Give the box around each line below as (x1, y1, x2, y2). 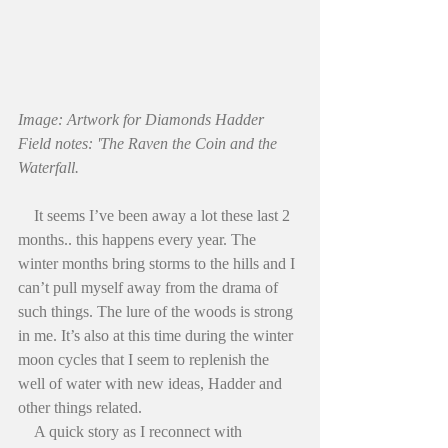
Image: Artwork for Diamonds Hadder (18, 111, 268, 129)
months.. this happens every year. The (18, 231, 260, 249)
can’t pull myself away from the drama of (18, 279, 282, 297)
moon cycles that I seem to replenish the (18, 351, 273, 369)
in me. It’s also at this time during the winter (18, 327, 297, 345)
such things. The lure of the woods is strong (18, 303, 297, 321)
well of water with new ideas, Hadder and (18, 375, 286, 393)
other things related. (18, 399, 142, 417)
